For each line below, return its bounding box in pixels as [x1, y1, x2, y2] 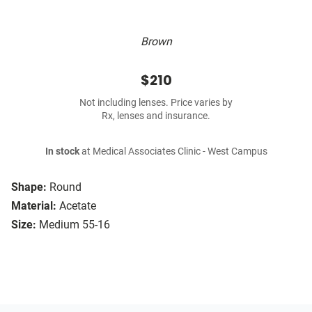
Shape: [11, 180, 47, 194]
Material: [11, 199, 56, 213]
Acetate [59, 199, 96, 213]
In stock [45, 146, 79, 158]
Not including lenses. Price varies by [79, 97, 233, 109]
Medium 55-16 [39, 218, 110, 232]
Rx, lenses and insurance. [102, 110, 210, 123]
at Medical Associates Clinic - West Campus [79, 146, 267, 158]
